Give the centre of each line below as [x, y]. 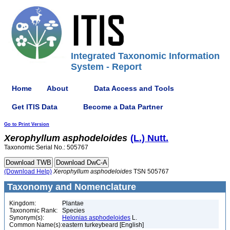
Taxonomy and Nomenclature [70, 187]
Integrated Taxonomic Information [145, 56]
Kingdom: [23, 203]
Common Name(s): [36, 225]
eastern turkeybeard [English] [103, 225]
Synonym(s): [27, 218]
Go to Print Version [27, 124]
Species [73, 210]
